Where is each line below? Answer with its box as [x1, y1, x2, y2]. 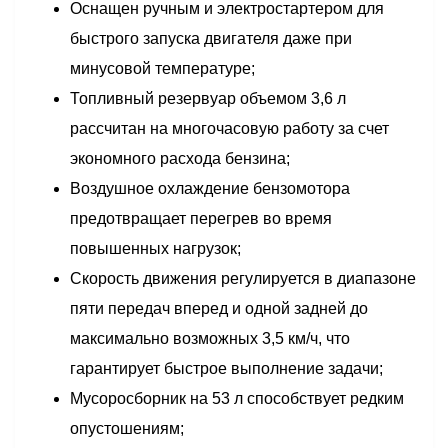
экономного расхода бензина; [70, 150, 290, 167]
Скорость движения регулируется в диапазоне [70, 270, 416, 287]
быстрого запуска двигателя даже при [70, 30, 352, 47]
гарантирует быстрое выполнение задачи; [70, 360, 383, 377]
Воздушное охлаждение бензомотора [70, 180, 350, 197]
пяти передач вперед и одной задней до [70, 300, 368, 317]
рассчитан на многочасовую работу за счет [70, 120, 389, 137]
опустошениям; [70, 420, 184, 437]
